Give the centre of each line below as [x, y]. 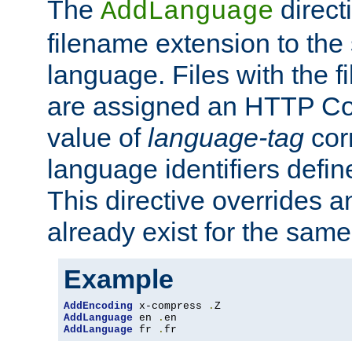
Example [119, 279]
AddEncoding [98, 306]
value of [97, 138]
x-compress [170, 306]
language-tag [226, 138]
